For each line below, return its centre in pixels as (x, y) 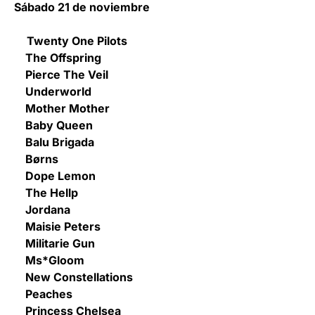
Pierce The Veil (61, 74)
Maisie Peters (57, 226)
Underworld (53, 91)
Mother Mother (62, 108)
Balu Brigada (54, 142)
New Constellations (73, 277)
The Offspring (58, 57)
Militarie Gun (54, 243)
